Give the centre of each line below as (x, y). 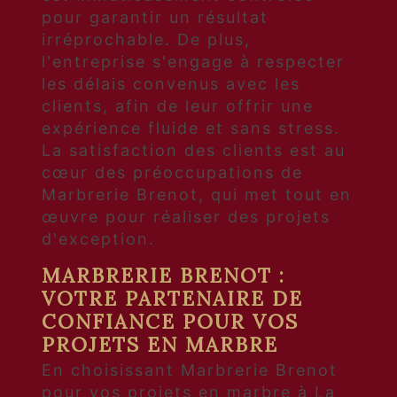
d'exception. (98, 238)
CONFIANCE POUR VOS (170, 321)
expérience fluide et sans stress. (191, 128)
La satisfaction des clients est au (194, 150)
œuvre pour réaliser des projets (186, 216)
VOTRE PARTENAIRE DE (172, 298)
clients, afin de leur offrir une (178, 105)
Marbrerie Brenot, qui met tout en (197, 194)
